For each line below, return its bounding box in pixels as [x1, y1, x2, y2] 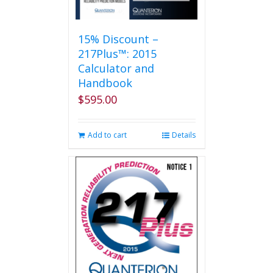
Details [171, 130, 196, 140]
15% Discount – [77, 32, 158, 46]
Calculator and [77, 61, 154, 76]
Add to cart [87, 130, 127, 140]
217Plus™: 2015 [77, 46, 157, 61]
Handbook [77, 76, 132, 90]
